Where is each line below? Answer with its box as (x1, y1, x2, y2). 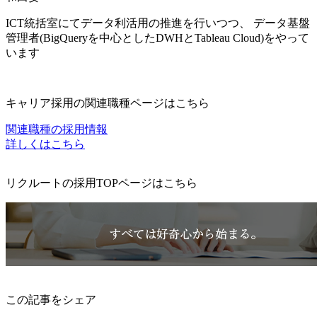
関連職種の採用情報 (6, 123, 108, 136)
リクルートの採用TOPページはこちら (6, 177, 197, 190)
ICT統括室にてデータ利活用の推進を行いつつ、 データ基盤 (6, 17, 310, 30)
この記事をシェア (6, 294, 96, 306)
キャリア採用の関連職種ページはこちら (6, 97, 209, 110)
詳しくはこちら (6, 138, 85, 151)
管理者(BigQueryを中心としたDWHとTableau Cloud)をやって (6, 32, 309, 45)
